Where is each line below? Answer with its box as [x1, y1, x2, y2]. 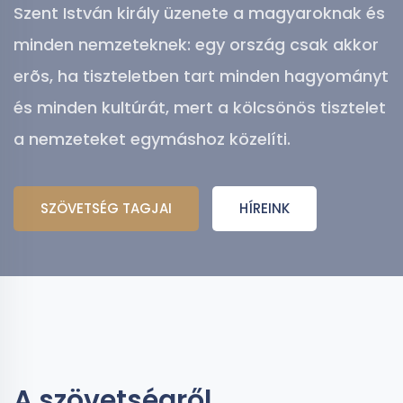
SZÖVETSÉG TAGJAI [40, 199, 172, 218]
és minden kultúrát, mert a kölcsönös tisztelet [13, 96, 386, 119]
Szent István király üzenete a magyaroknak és [13, 2, 385, 24]
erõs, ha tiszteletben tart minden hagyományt [13, 65, 389, 87]
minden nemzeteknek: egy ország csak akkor [13, 33, 379, 56]
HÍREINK [239, 199, 290, 218]
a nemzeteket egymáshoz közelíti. [13, 128, 291, 150]
